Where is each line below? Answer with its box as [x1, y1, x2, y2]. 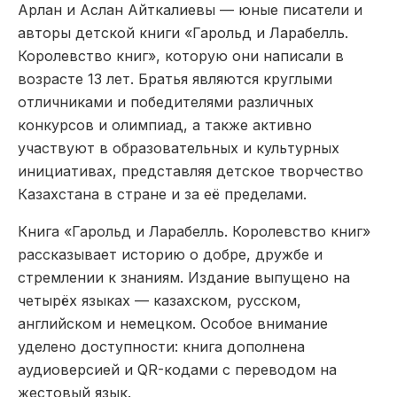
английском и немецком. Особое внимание [18, 314, 328, 332]
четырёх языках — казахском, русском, [18, 291, 301, 309]
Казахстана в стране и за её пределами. [18, 184, 307, 203]
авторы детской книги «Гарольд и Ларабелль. [18, 23, 348, 42]
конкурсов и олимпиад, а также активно [18, 115, 312, 134]
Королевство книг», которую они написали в [18, 46, 344, 65]
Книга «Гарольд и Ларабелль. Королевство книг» [18, 222, 370, 240]
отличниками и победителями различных [18, 92, 314, 111]
